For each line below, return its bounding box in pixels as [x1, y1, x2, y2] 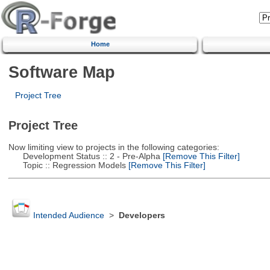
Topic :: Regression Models [8, 160, 126, 170]
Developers [118, 211, 165, 221]
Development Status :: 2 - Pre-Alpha [8, 151, 160, 161]
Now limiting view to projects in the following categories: [8, 142, 219, 152]
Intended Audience [33, 211, 104, 221]
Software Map [8, 62, 115, 81]
